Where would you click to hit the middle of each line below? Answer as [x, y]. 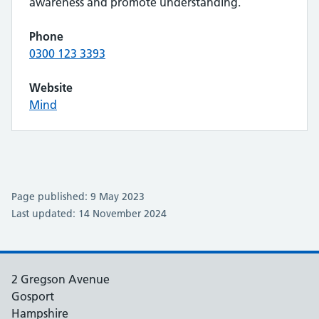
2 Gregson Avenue [61, 279]
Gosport [33, 296]
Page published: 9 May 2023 [78, 197]
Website [51, 88]
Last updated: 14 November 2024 [89, 214]
